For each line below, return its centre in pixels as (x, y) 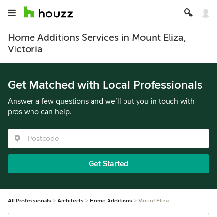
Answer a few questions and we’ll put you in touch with (101, 101)
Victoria (25, 49)
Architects (70, 201)
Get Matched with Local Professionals (105, 85)
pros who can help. (40, 112)
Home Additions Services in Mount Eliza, (97, 38)
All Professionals (30, 201)
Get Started (108, 164)
